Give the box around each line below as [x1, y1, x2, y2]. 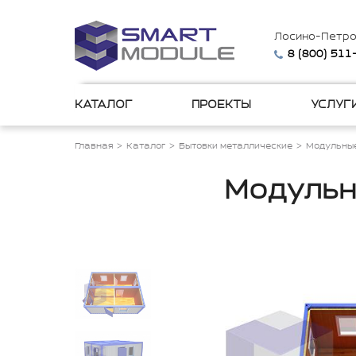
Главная [75, 141, 113, 151]
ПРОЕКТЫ [192, 99, 252, 111]
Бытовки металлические [179, 141, 292, 151]
